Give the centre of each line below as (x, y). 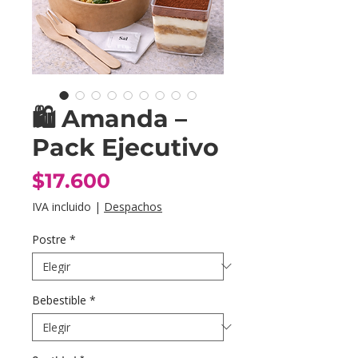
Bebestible (59, 300)
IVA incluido (62, 206)
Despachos (133, 206)
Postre (49, 239)
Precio (143, 179)
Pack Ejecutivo (125, 147)
